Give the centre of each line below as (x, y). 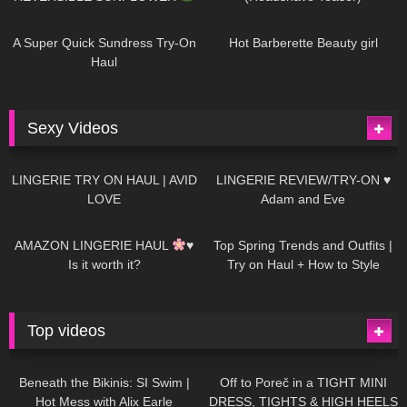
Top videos (67, 331)
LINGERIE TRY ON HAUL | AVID (104, 179)
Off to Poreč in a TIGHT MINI (303, 382)
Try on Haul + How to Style (303, 264)
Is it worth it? (104, 264)
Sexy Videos (73, 129)
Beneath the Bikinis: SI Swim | (104, 382)
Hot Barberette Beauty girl (303, 43)
